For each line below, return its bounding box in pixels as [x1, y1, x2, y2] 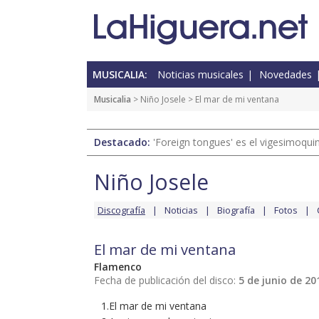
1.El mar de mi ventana [101, 299, 206, 313]
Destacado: [94, 135, 153, 150]
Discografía [98, 204, 145, 217]
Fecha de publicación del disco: [94, 273, 239, 288]
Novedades [259, 68, 312, 82]
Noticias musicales [157, 68, 244, 82]
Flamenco [94, 260, 142, 274]
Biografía [217, 204, 255, 217]
